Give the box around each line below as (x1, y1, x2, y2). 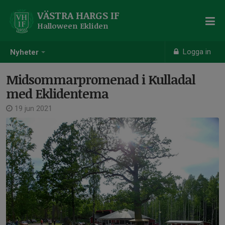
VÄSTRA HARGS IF (37, 8, 120, 22)
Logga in (181, 47, 211, 56)
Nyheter (10, 48, 39, 57)
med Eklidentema (6, 85, 108, 102)
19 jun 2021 (13, 104, 52, 113)
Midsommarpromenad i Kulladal (6, 71, 195, 88)
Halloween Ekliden (37, 21, 108, 31)
